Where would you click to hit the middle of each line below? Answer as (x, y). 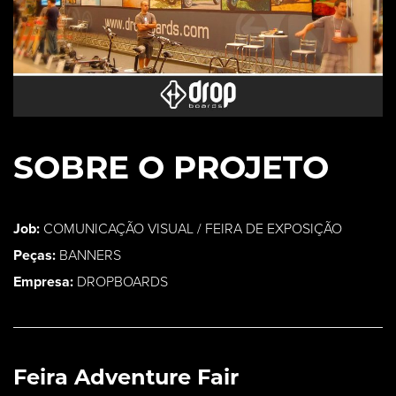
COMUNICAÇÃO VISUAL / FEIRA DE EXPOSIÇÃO (191, 228)
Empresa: (43, 282)
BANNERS (88, 255)
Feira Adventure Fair (126, 377)
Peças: (34, 255)
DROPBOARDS (121, 282)
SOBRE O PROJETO (171, 167)
